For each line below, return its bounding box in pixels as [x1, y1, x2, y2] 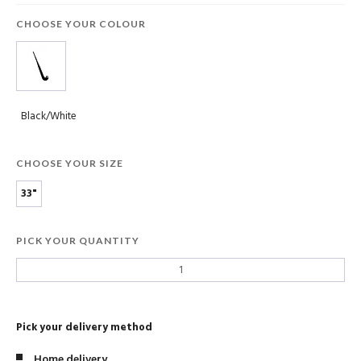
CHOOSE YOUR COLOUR [16, 17, 146, 30]
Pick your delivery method [16, 319, 152, 337]
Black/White [21, 108, 77, 126]
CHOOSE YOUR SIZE [16, 157, 123, 170]
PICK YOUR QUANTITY [16, 234, 139, 247]
